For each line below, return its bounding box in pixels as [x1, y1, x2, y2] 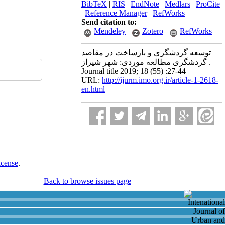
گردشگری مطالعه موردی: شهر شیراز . [81, 58, 207, 66]
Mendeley [94, 27, 126, 35]
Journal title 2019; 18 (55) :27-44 [81, 67, 186, 75]
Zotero [142, 27, 163, 35]
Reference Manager [85, 9, 147, 17]
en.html [81, 85, 105, 93]
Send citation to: [81, 18, 137, 26]
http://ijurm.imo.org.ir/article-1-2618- [102, 76, 218, 84]
